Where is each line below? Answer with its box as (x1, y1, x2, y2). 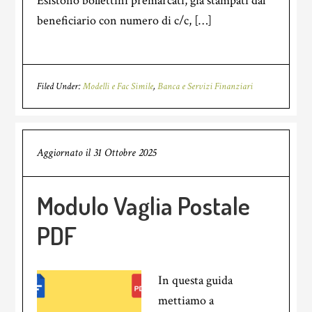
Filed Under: (37, 80, 84, 93)
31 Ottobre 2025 (93, 146, 157, 160)
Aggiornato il (37, 146, 94, 160)
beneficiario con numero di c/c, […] (37, 13, 212, 29)
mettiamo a (158, 292, 214, 309)
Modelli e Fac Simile (83, 80, 154, 93)
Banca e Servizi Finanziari (157, 80, 253, 93)
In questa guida (158, 272, 233, 288)
